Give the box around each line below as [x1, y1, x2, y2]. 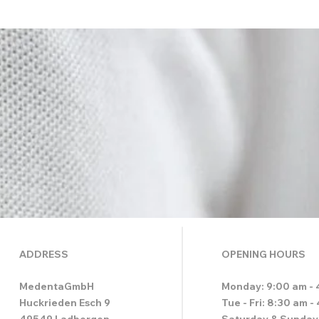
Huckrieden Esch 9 [19, 296, 110, 309]
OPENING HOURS [221, 248, 305, 261]
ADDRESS [19, 248, 68, 261]
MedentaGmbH [19, 280, 94, 293]
